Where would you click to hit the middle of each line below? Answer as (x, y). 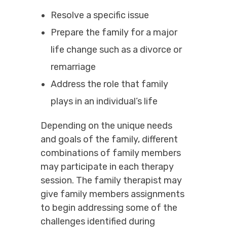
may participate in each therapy (107, 166)
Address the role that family (109, 84)
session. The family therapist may (111, 180)
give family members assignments (112, 194)
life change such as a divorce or (116, 49)
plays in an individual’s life (104, 101)
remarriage (73, 67)
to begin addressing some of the (109, 207)
